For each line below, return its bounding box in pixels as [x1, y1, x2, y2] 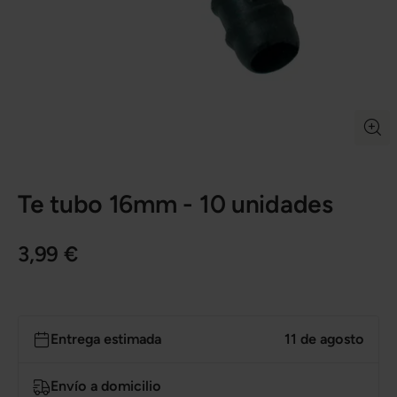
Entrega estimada [51, 330, 161, 347]
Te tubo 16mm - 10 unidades [18, 188, 333, 219]
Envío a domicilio [51, 377, 161, 394]
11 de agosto [284, 330, 364, 347]
